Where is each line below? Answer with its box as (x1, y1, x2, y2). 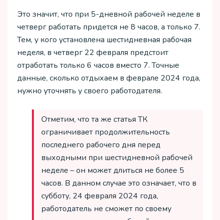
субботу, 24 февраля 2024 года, (41, 191, 158, 202)
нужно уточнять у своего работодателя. (17, 85, 162, 96)
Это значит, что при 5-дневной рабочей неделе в (17, 8, 200, 20)
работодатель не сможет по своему (41, 203, 171, 215)
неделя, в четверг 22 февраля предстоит (17, 47, 168, 58)
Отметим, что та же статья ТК (41, 114, 148, 125)
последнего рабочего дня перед (41, 139, 161, 151)
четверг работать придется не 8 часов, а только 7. (17, 21, 200, 32)
